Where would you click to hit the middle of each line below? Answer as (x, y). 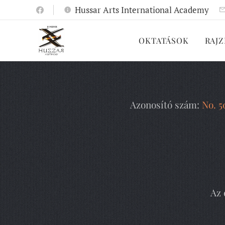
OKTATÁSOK (164, 40)
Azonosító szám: (166, 104)
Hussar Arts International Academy (142, 10)
